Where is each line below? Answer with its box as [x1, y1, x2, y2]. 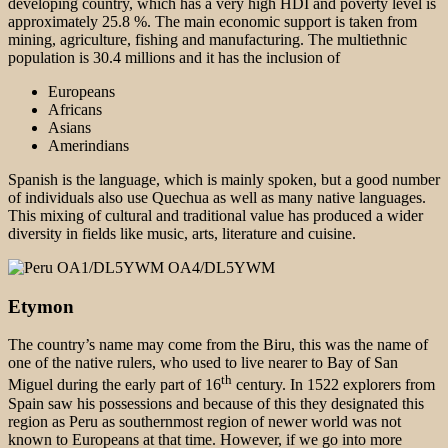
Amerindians [48, 136, 129, 154]
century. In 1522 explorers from [232, 376, 435, 394]
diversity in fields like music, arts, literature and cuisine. [8, 224, 356, 242]
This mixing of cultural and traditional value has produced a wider [8, 206, 423, 224]
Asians [48, 118, 91, 136]
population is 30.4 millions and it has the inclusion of [8, 48, 340, 66]
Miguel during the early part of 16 [8, 376, 221, 394]
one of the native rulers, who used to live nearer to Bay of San [8, 354, 398, 372]
